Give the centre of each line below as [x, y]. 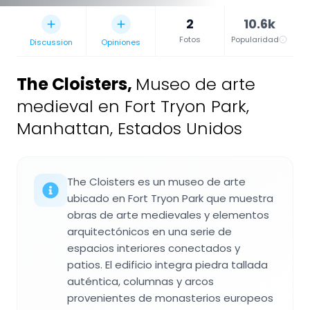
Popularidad [255, 40]
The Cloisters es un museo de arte [156, 182]
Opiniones [121, 43]
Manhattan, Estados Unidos [129, 129]
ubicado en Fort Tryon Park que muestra [170, 199]
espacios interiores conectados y [154, 248]
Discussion [51, 43]
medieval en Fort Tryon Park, [133, 107]
